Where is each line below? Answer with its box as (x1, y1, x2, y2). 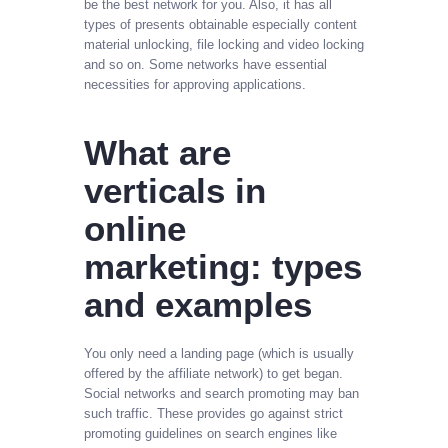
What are (84, 133, 231, 173)
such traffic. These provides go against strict (84, 405, 343, 421)
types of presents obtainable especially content (84, 17, 357, 33)
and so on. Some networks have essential (84, 57, 327, 73)
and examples (84, 285, 312, 325)
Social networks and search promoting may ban (84, 385, 359, 401)
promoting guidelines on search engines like (84, 425, 337, 441)
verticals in (84, 171, 266, 211)
